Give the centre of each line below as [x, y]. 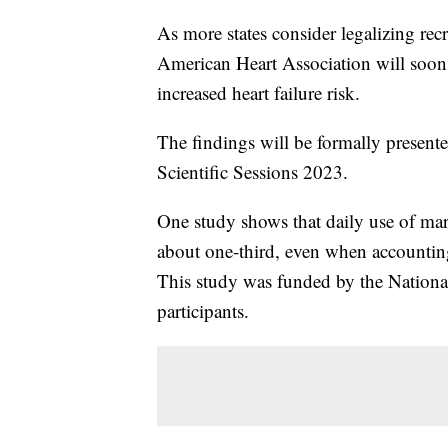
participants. [206, 311]
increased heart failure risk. [258, 93]
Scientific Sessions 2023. [255, 172]
